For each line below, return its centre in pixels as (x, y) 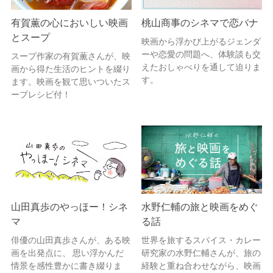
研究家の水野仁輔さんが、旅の (201, 253)
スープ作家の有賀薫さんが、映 (71, 56)
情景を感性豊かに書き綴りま (66, 265)
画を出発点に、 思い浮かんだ (67, 253)
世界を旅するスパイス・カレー (201, 240)
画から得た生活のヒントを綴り (71, 69)
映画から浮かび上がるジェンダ (201, 42)
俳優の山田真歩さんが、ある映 (71, 240)
